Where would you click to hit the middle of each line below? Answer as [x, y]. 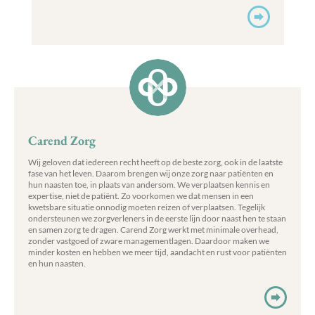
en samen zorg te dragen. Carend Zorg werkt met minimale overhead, [153, 230]
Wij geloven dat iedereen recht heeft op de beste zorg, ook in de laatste [155, 162]
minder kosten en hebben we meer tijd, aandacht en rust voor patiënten [157, 252]
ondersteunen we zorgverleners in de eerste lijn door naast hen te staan [157, 218]
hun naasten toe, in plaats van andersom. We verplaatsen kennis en [149, 185]
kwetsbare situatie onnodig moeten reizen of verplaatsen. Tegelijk [147, 207]
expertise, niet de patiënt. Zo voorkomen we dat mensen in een [141, 196]
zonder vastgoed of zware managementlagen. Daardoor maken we [149, 241]
